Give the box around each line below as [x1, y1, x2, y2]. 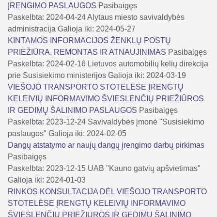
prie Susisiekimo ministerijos [8, 71, 106, 79]
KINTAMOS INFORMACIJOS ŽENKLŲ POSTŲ [8, 36, 171, 45]
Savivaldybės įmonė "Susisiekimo [88, 117, 204, 126]
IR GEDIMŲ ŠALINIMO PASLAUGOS [8, 106, 139, 114]
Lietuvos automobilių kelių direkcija [88, 59, 208, 68]
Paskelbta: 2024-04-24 [8, 13, 86, 21]
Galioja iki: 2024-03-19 [108, 71, 186, 79]
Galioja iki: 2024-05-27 [58, 24, 136, 33]
